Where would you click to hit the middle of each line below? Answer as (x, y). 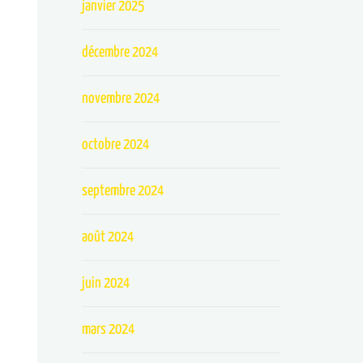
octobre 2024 (116, 145)
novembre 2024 (121, 98)
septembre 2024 (123, 191)
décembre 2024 (120, 52)
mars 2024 (109, 329)
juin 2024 (106, 283)
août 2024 (108, 237)
